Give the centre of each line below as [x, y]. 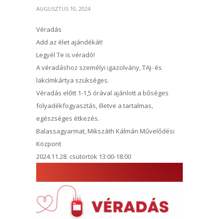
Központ [49, 144]
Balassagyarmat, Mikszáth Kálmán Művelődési [105, 131]
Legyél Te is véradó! [66, 55]
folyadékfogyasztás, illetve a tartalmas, [95, 106]
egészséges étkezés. [68, 118]
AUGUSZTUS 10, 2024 [63, 9]
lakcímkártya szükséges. [73, 80]
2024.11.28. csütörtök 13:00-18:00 [84, 156]
